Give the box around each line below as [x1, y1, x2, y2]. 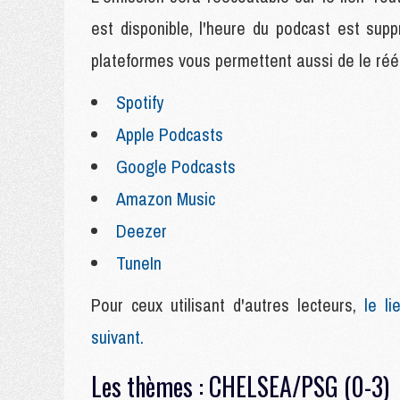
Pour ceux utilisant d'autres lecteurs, [91, 293, 356, 317]
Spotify [116, 90, 163, 114]
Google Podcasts [116, 154, 236, 179]
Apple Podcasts [116, 122, 223, 146]
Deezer [116, 219, 167, 243]
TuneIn [116, 251, 162, 275]
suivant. [91, 325, 144, 349]
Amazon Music [116, 187, 215, 211]
